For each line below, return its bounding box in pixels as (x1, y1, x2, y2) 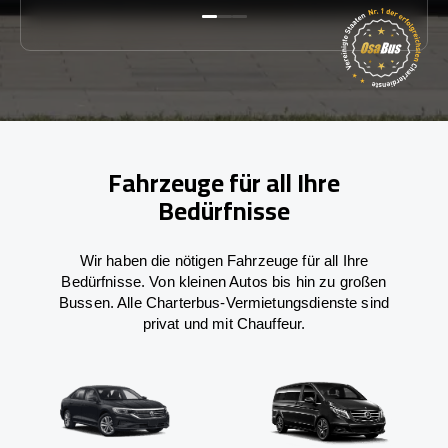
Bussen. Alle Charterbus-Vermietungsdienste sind (58, 293, 390, 311)
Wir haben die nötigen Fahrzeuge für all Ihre (79, 251, 369, 269)
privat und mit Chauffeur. (142, 314, 306, 332)
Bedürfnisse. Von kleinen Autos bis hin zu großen (61, 272, 387, 290)
